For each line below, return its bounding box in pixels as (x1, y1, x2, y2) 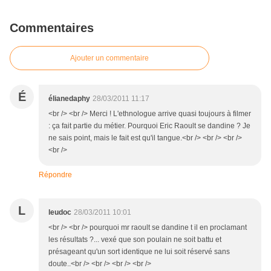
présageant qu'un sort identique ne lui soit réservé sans (48, 247, 230, 256)
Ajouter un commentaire (70, 54, 149, 63)
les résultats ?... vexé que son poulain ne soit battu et (48, 235, 221, 244)
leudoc (48, 208, 71, 217)
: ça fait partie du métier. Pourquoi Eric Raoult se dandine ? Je (48, 122, 250, 131)
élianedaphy (48, 94, 90, 103)
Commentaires (10, 21, 94, 35)
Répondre (39, 171, 72, 180)
